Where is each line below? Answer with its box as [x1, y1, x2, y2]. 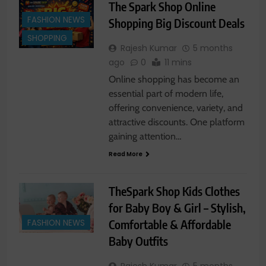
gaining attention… [108, 131, 182, 142]
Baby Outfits [108, 233, 168, 249]
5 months [192, 42, 233, 55]
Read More [108, 150, 142, 159]
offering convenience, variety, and [108, 102, 243, 114]
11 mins [164, 56, 192, 69]
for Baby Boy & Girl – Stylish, [108, 200, 246, 216]
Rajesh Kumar [120, 42, 177, 55]
